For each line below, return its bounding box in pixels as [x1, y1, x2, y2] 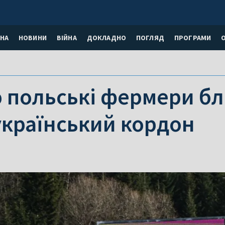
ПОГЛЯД [136, 33, 164, 42]
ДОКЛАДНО [86, 33, 126, 42]
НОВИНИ [18, 33, 47, 42]
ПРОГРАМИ [174, 33, 211, 42]
